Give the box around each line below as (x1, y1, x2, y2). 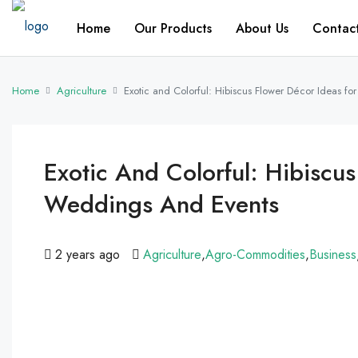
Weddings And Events (44, 187, 279, 221)
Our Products (134, 18, 212, 38)
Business (309, 245, 356, 264)
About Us (236, 18, 288, 38)
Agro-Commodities (205, 245, 305, 264)
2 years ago (55, 245, 120, 264)
